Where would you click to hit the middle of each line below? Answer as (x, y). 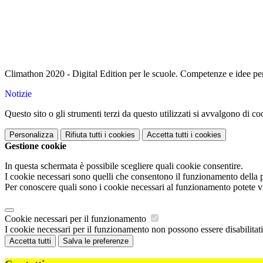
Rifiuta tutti (84, 135)
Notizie (18, 94)
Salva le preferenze (96, 241)
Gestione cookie (36, 146)
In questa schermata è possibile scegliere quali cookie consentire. (124, 166)
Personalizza (31, 135)
